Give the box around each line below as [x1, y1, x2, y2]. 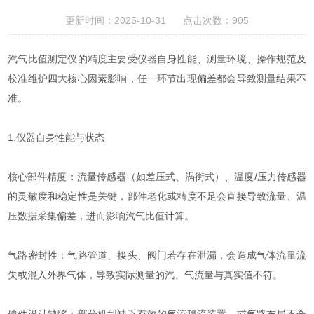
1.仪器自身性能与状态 [8, 131, 105, 143]
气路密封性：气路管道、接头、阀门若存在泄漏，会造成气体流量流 [8, 249, 306, 261]
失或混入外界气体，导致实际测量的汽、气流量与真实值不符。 [8, 268, 283, 280]
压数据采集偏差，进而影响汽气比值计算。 [8, 210, 195, 221]
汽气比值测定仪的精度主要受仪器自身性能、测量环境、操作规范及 [8, 53, 306, 64]
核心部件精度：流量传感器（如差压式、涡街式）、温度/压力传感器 [8, 170, 306, 182]
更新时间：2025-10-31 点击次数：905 [65, 14, 249, 26]
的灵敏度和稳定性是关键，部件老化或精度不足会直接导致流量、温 [8, 190, 306, 202]
